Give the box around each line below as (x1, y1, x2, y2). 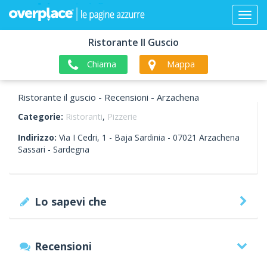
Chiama (86, 58, 116, 70)
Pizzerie (107, 111, 137, 122)
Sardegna (53, 144, 89, 155)
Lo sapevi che (35, 194, 107, 209)
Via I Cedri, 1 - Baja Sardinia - (59, 132, 173, 143)
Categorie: (18, 111, 66, 122)
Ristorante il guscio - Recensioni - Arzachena (18, 91, 199, 103)
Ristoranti (66, 111, 103, 122)
